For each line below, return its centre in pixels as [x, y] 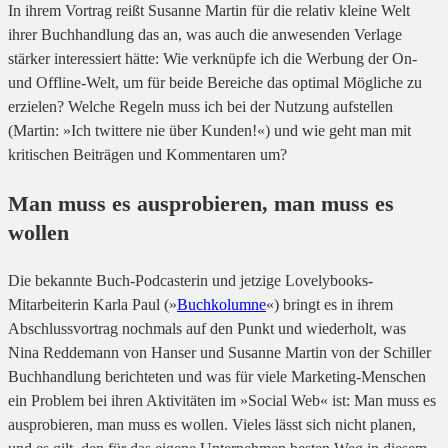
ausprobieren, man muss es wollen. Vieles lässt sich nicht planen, [212, 425]
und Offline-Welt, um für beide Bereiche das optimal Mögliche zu [215, 83]
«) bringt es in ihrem [329, 305]
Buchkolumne [221, 305]
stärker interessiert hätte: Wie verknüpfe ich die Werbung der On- [212, 59]
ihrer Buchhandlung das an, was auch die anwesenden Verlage [205, 35]
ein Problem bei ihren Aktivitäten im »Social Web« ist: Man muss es [222, 401]
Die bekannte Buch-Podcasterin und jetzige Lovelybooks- [190, 281]
